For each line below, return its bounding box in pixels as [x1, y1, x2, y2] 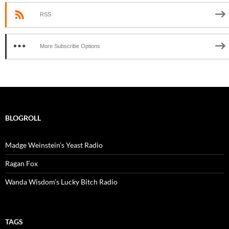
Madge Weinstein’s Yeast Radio [5, 140, 103, 149]
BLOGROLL [5, 113, 41, 122]
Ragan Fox [5, 158, 38, 168]
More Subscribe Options [40, 42, 100, 49]
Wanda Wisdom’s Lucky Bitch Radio [5, 177, 118, 186]
